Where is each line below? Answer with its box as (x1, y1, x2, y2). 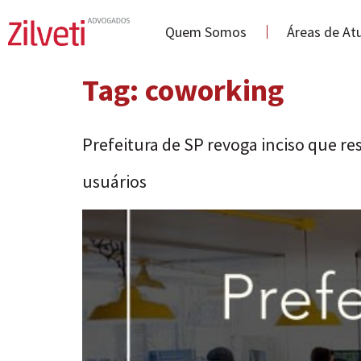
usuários (82, 170, 147, 193)
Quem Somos (165, 23, 247, 41)
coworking (145, 71, 284, 109)
